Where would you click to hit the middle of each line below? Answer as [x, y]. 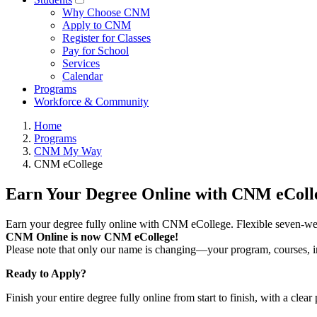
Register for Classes [106, 38]
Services [81, 64]
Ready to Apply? [47, 273]
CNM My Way [68, 151]
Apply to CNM [97, 25]
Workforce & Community [91, 102]
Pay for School [96, 51]
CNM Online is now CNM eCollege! [92, 236]
